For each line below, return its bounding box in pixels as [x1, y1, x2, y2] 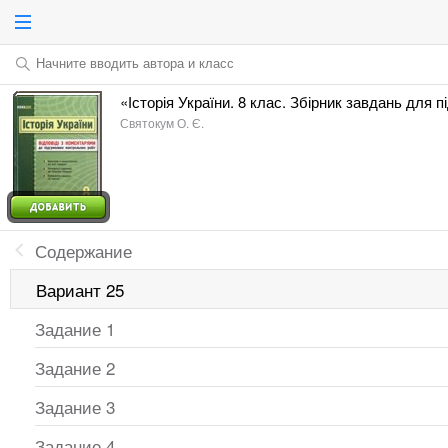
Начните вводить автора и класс [36, 53, 234, 72]
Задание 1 [35, 316, 115, 341]
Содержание [35, 238, 132, 263]
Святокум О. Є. [120, 114, 204, 131]
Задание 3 [35, 394, 115, 419]
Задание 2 [35, 355, 115, 380]
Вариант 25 [36, 277, 124, 302]
